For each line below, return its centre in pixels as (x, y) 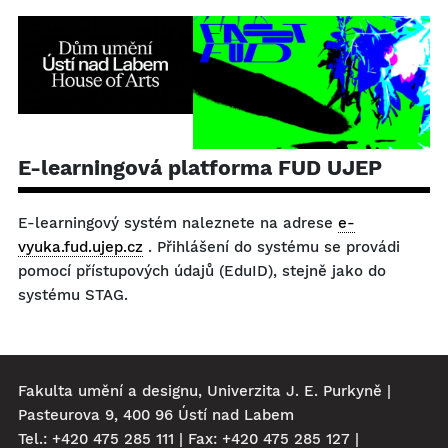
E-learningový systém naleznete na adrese (178, 223)
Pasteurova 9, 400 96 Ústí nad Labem (156, 415)
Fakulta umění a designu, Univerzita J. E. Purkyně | (204, 391)
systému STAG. (73, 295)
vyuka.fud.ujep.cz (80, 247)
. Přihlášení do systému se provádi (271, 247)
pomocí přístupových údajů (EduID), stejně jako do (202, 271)
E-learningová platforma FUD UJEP (200, 168)
